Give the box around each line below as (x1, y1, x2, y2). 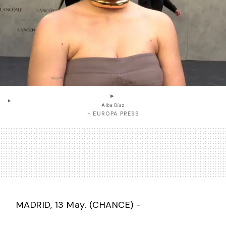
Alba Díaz (101, 102, 125, 109)
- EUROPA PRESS (87, 109, 139, 117)
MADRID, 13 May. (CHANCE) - (8, 198, 141, 211)
